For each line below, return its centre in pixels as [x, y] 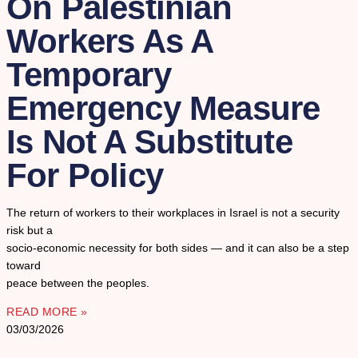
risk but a [30, 231]
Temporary [89, 75]
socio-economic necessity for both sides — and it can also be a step [178, 248]
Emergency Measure [163, 109]
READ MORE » [47, 312]
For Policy [85, 176]
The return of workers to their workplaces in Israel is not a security [173, 213]
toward [24, 266]
